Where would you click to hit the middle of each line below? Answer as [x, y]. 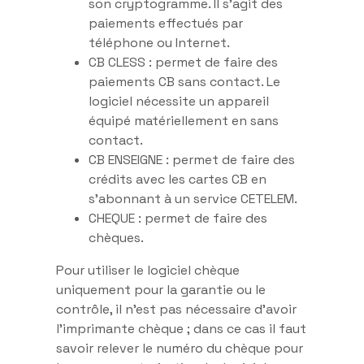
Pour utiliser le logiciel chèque [148, 270]
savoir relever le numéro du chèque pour [180, 348]
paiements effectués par [166, 23]
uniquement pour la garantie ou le [161, 289]
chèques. [116, 237]
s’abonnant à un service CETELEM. [193, 198]
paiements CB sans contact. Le [184, 81]
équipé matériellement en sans [184, 120]
